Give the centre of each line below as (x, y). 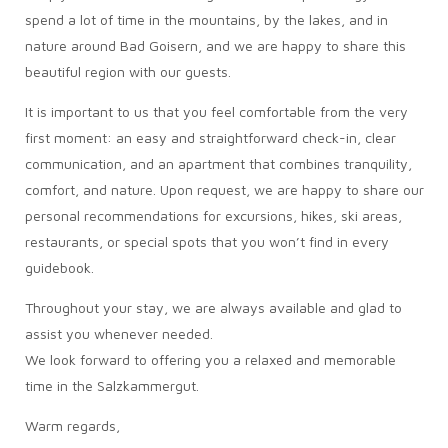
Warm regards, (72, 425)
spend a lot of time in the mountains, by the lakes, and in (206, 19)
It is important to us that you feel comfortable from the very (216, 111)
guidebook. (59, 267)
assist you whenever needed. (118, 333)
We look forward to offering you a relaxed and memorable (210, 359)
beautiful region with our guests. (127, 71)
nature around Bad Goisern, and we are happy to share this (215, 45)
